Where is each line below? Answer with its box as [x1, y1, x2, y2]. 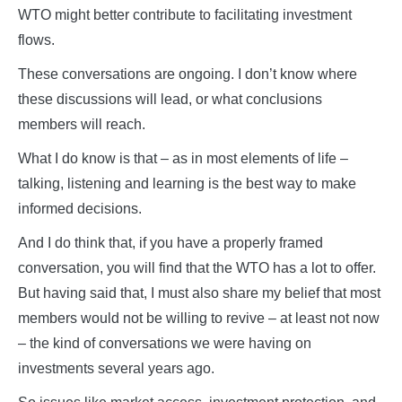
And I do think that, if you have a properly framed [18, 235, 323, 251]
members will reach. [18, 117, 145, 133]
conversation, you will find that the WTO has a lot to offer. [18, 260, 376, 276]
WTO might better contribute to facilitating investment [18, 7, 352, 23]
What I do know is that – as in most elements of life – [18, 151, 348, 167]
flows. [18, 32, 55, 48]
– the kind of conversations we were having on [18, 336, 311, 352]
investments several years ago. [18, 361, 214, 377]
